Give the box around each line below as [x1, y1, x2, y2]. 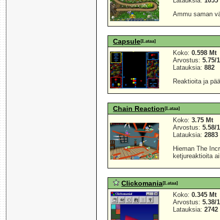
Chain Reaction [113, 105, 165, 113]
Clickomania [121, 179, 163, 188]
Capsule [113, 37, 141, 46]
